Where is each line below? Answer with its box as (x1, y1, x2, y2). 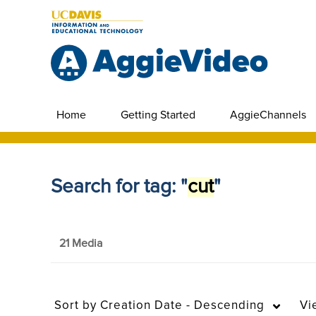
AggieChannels (230, 109, 306, 121)
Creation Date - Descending (97, 300, 265, 312)
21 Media (59, 238, 102, 249)
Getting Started (121, 109, 195, 121)
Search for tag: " (51, 177, 188, 197)
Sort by (54, 300, 97, 312)
